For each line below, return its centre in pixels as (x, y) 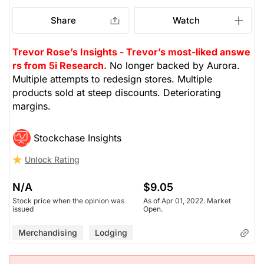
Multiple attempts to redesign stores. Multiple (112, 79)
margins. (32, 106)
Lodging (111, 232)
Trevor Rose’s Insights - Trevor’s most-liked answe (131, 52)
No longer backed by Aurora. (173, 65)
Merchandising (48, 232)
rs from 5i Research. (60, 65)
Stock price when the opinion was (68, 200)
